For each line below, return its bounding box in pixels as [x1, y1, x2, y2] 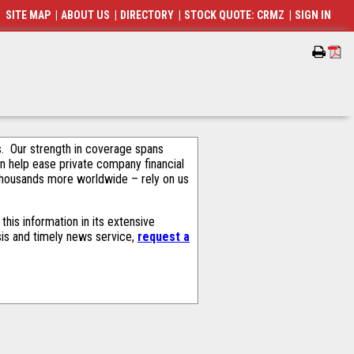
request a [137, 229, 190, 244]
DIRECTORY [120, 9, 175, 21]
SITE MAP [6, 9, 51, 21]
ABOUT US [61, 9, 111, 21]
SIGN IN [295, 9, 332, 21]
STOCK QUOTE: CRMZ [184, 9, 285, 21]
